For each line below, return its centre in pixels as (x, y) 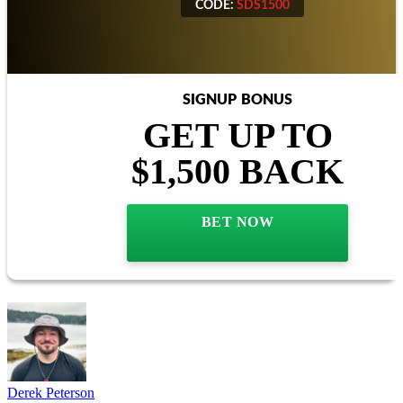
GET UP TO (237, 135)
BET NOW (237, 221)
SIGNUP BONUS (237, 99)
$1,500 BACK (237, 171)
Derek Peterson (51, 392)
